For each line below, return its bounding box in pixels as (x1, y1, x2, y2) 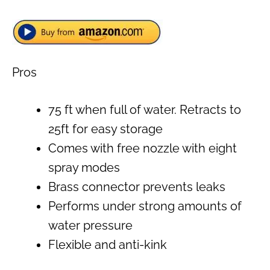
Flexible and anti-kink (48, 237, 167, 252)
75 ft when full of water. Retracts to (48, 102, 241, 117)
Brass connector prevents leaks (48, 179, 225, 194)
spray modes (48, 160, 120, 175)
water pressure (48, 218, 133, 233)
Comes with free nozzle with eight (48, 140, 237, 155)
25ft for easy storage (48, 121, 163, 136)
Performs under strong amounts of (48, 198, 242, 213)
